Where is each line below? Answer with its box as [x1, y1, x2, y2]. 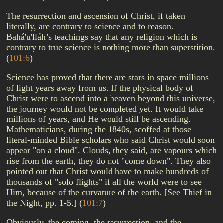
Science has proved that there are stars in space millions [6, 72, 209, 82]
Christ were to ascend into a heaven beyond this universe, [6, 93, 215, 103]
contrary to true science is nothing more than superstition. [6, 42, 215, 52]
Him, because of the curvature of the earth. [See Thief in [6, 187, 212, 197]
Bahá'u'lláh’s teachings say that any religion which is [6, 32, 197, 42]
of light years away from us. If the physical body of [6, 83, 193, 93]
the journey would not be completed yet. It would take [6, 104, 203, 113]
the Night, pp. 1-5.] [6, 198, 79, 208]
